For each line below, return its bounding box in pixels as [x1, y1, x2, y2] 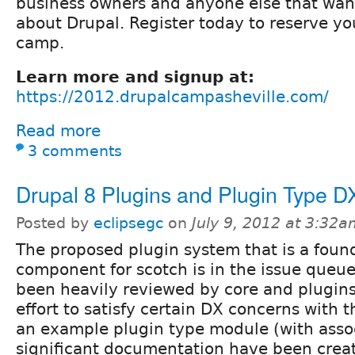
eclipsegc [94, 214, 163, 231]
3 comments [28, 142, 122, 159]
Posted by [16, 214, 94, 231]
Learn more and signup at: [16, 67, 254, 86]
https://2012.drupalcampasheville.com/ [16, 86, 329, 106]
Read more [16, 120, 101, 140]
